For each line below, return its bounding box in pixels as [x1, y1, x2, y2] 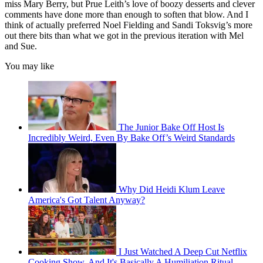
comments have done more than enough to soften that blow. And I [5, 9, 248, 20]
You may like [5, 61, 54, 72]
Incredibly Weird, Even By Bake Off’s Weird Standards [28, 133, 235, 143]
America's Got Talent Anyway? [28, 195, 145, 205]
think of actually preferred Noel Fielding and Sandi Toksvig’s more [5, 20, 252, 31]
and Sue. [5, 41, 37, 52]
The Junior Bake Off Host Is [119, 122, 224, 133]
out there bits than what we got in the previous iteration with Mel [5, 31, 244, 41]
